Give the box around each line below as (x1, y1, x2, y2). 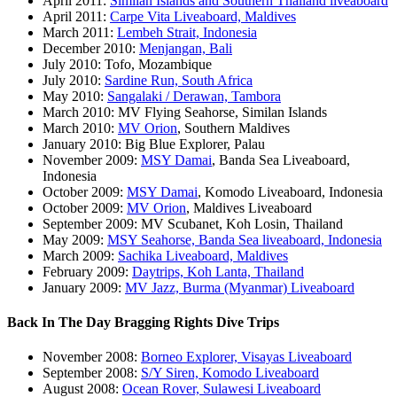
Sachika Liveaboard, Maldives (118, 247, 288, 263)
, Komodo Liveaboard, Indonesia (198, 183, 383, 199)
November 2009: (43, 152, 141, 167)
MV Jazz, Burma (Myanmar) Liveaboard (125, 279, 354, 295)
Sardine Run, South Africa (105, 72, 253, 88)
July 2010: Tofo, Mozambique (43, 56, 212, 72)
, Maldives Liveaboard (186, 199, 312, 215)
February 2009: (43, 263, 132, 279)
